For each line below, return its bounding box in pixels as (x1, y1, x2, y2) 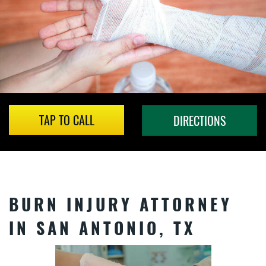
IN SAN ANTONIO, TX (9, 216, 195, 240)
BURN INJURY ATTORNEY (9, 192, 232, 217)
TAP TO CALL (39, 111, 94, 129)
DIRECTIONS (173, 112, 226, 130)
